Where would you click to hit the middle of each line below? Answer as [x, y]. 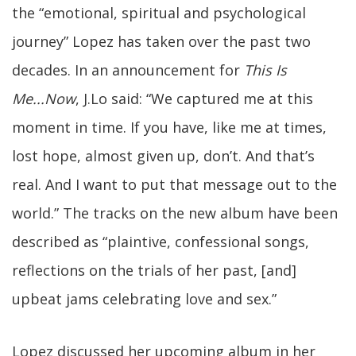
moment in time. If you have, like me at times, [169, 127]
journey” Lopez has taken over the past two [161, 41]
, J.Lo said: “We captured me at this [194, 99]
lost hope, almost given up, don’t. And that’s [163, 156]
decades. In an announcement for [128, 70]
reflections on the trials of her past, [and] [154, 270]
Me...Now [44, 99]
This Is [265, 70]
